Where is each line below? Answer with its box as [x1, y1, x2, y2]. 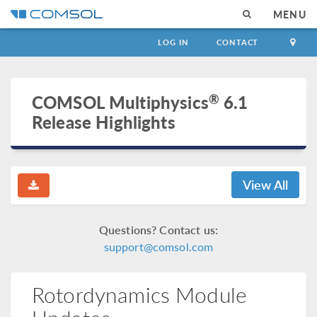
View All [243, 175, 288, 193]
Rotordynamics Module [32, 279, 247, 309]
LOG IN [158, 37, 189, 47]
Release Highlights [32, 110, 175, 134]
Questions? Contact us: [98, 221, 219, 238]
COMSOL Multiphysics [32, 90, 209, 114]
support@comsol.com [103, 238, 214, 255]
